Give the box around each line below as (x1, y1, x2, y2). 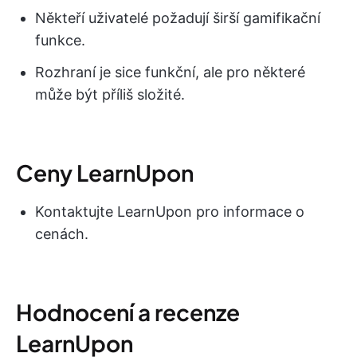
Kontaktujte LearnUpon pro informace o (35, 203, 304, 221)
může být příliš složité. (35, 86, 185, 104)
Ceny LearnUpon (16, 159, 194, 187)
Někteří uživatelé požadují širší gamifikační (35, 10, 320, 27)
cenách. (35, 226, 88, 243)
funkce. (35, 32, 85, 49)
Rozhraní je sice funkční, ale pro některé (35, 64, 305, 81)
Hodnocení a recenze (16, 298, 240, 327)
